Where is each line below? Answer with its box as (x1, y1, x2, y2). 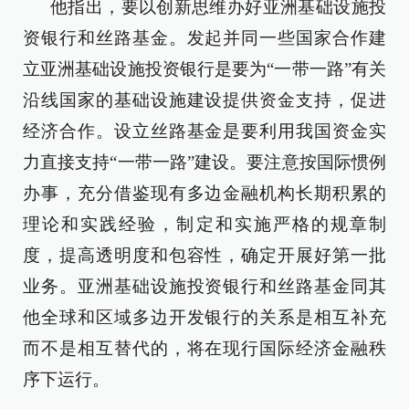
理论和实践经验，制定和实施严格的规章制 (23, 215, 386, 234)
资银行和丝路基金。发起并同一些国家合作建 (23, 28, 386, 47)
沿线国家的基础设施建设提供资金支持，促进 (23, 90, 386, 110)
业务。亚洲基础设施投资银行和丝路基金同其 (23, 277, 386, 296)
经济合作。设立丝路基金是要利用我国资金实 (23, 121, 386, 141)
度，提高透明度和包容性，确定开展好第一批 (23, 246, 386, 265)
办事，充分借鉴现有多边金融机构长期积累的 (23, 184, 386, 203)
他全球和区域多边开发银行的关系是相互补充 (23, 308, 386, 327)
